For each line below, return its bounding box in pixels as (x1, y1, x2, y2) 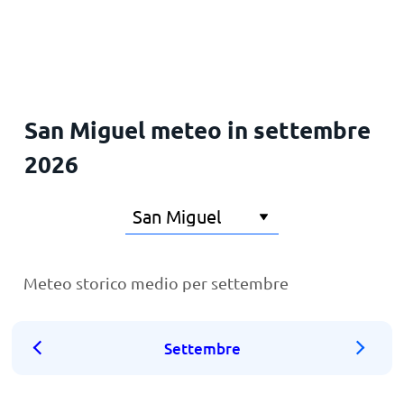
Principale (23, 21, 84, 38)
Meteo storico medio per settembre (23, 273, 289, 292)
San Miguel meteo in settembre (23, 115, 371, 144)
